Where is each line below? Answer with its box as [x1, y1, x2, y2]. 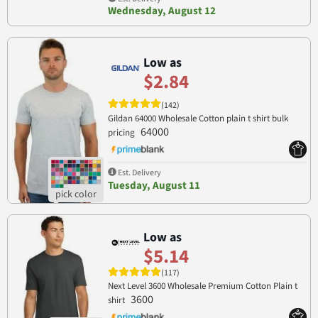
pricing [107, 126, 137, 139]
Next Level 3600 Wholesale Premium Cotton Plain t [107, 280, 297, 293]
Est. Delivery [116, 166, 161, 179]
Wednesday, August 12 [107, 4, 216, 19]
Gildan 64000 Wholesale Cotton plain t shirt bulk [107, 111, 288, 125]
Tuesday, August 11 [107, 177, 200, 193]
